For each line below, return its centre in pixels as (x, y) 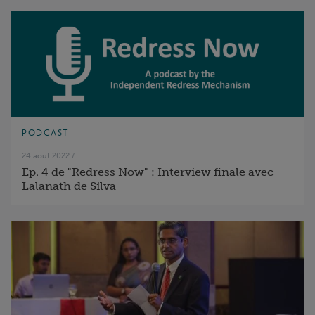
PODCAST (45, 133)
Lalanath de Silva (69, 186)
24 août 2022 (46, 155)
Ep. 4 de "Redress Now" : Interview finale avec (148, 172)
